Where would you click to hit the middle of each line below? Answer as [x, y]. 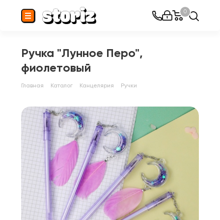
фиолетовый [56, 68]
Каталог [62, 85]
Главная [32, 85]
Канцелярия [97, 85]
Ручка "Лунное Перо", [82, 53]
